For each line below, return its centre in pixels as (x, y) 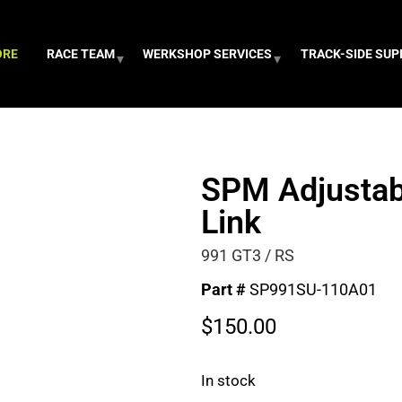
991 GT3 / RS (248, 256)
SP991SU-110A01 (313, 290)
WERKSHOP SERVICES (208, 54)
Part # (225, 290)
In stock (228, 381)
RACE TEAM (80, 54)
